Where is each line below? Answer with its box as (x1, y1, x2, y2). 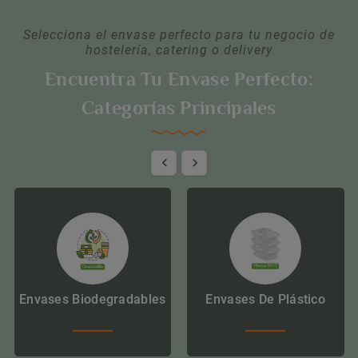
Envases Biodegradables (18, 292, 166, 308)
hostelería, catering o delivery (86, 42, 272, 58)
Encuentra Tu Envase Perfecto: (45, 66, 313, 97)
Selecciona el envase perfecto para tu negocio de (23, 27, 335, 43)
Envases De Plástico (205, 292, 326, 308)
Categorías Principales (82, 95, 276, 125)
